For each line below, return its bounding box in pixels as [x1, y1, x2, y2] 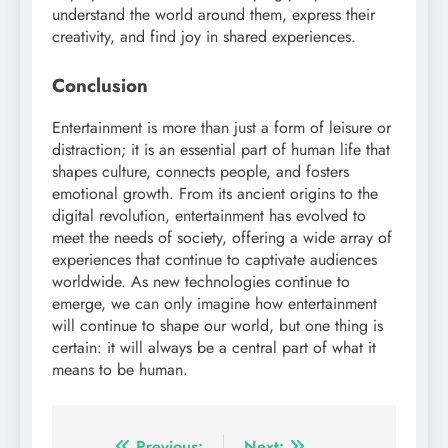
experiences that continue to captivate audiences [52, 248, 377, 272]
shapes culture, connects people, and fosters [52, 160, 349, 184]
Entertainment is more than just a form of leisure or [52, 116, 391, 140]
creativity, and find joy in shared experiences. [52, 24, 356, 48]
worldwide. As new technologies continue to [52, 270, 350, 294]
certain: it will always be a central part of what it [52, 336, 376, 360]
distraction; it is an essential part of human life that [52, 138, 390, 162]
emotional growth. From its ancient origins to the [52, 182, 378, 206]
